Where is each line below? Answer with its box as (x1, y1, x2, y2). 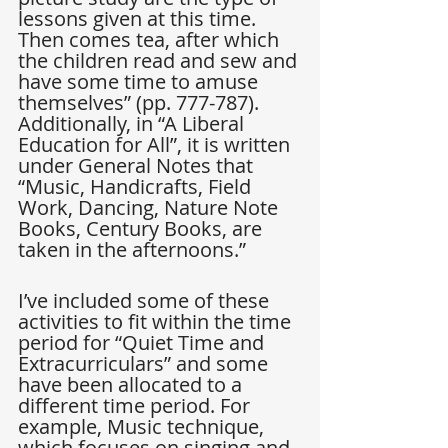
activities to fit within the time (18, 308, 296, 336)
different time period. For (18, 392, 255, 420)
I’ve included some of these (18, 287, 274, 315)
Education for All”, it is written (18, 131, 295, 159)
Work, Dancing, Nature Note (18, 194, 283, 222)
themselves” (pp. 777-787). (18, 89, 264, 117)
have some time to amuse (18, 68, 263, 96)
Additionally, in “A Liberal (18, 110, 249, 138)
